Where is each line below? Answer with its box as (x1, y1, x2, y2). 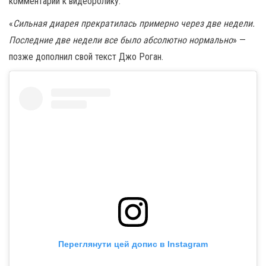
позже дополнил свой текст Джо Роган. (9, 51, 163, 63)
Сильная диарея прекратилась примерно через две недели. (13, 18, 255, 30)
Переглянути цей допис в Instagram (58, 239, 208, 249)
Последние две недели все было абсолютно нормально (9, 34, 233, 46)
